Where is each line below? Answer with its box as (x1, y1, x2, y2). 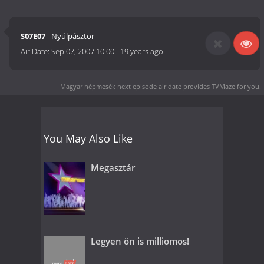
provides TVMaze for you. (181, 81, 261, 91)
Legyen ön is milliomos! (91, 235, 189, 247)
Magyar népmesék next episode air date (60, 81, 181, 91)
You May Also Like (44, 131, 133, 146)
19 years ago (120, 46, 164, 57)
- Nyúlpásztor (45, 31, 95, 42)
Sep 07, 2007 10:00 (51, 46, 115, 57)
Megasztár (91, 161, 135, 173)
